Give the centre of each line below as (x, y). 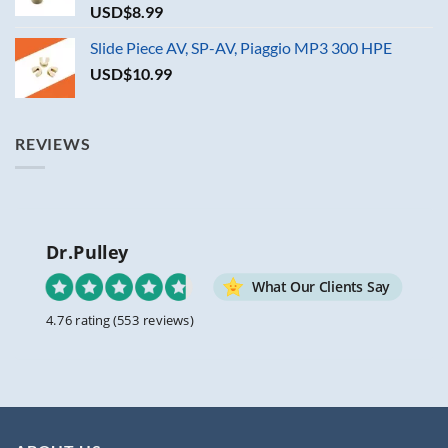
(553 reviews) (153, 320)
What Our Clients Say (321, 287)
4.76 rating (77, 320)
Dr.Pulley (87, 251)
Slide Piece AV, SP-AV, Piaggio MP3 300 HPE (241, 47)
